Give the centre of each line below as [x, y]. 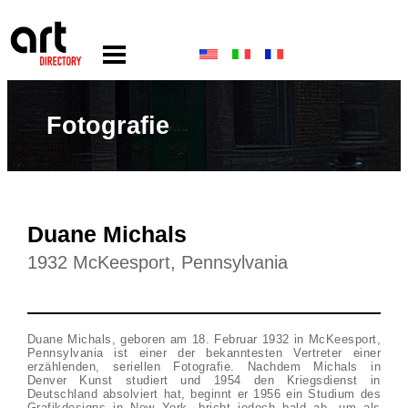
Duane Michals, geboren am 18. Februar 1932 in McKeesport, [204, 339]
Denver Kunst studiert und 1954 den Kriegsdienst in [204, 380]
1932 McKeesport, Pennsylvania [157, 262]
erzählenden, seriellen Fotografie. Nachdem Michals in [204, 367]
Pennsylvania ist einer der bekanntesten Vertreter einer [204, 353]
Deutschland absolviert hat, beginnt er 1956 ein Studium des [204, 394]
